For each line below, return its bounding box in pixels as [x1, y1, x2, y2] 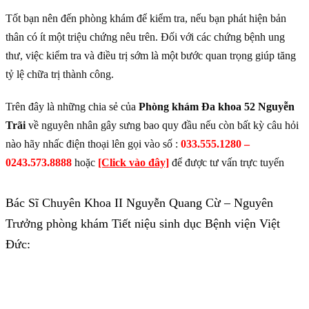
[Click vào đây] [98, 157, 169, 169]
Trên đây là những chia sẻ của [6, 101, 139, 113]
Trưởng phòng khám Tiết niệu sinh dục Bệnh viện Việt [6, 217, 280, 231]
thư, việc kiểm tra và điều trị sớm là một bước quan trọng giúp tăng [6, 50, 296, 62]
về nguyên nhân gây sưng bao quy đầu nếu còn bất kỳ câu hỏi [26, 119, 299, 132]
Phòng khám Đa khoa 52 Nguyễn [139, 101, 295, 113]
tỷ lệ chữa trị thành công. [6, 68, 114, 81]
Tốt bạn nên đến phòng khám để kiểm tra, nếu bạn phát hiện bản [6, 12, 286, 25]
